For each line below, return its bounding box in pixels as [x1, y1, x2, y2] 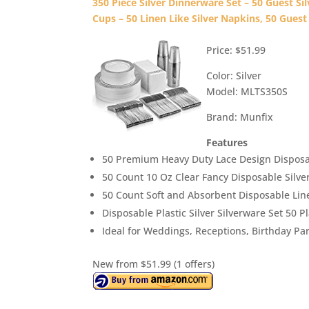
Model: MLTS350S [206, 84, 288, 98]
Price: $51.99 [206, 43, 266, 57]
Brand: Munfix [206, 110, 274, 123]
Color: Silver [206, 68, 262, 82]
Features [206, 135, 248, 149]
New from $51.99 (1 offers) [92, 257, 215, 270]
